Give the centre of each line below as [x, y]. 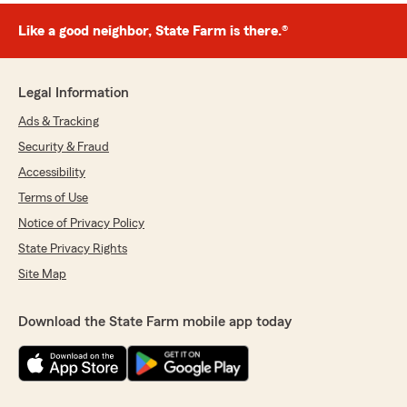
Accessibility [52, 173]
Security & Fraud [64, 147]
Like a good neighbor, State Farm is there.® [153, 31]
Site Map [42, 274]
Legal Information [74, 93]
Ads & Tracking [59, 122]
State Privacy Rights [73, 249]
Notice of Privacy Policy [81, 223]
